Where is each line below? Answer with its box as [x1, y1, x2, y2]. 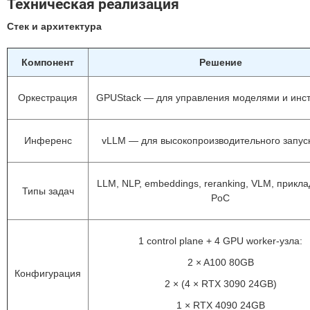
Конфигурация [15, 268, 81, 279]
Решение [199, 57, 242, 68]
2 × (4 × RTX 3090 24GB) [164, 278, 277, 289]
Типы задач [21, 185, 74, 197]
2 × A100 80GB [187, 257, 254, 268]
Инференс [24, 135, 72, 146]
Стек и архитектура [7, 21, 102, 32]
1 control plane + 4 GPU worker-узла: [138, 235, 302, 246]
